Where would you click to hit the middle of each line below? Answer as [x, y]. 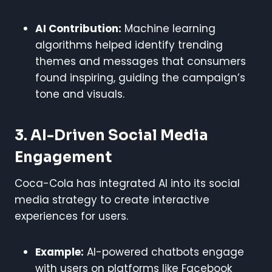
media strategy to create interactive [112, 199]
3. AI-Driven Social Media [111, 135]
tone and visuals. [80, 94]
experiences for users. [71, 216]
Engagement [63, 157]
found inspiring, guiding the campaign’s [140, 77]
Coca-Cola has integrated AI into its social [127, 183]
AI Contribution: [78, 28]
